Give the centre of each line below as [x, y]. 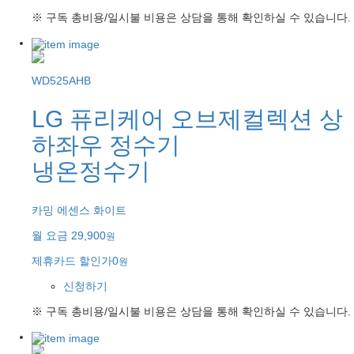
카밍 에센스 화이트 [79, 211]
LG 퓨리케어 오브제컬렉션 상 [187, 119]
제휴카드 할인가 [72, 261]
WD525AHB [61, 80]
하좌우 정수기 [106, 145]
